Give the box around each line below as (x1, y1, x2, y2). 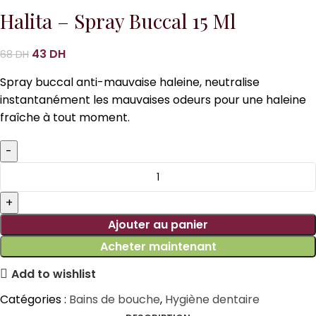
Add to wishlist (11, 265, 97, 282)
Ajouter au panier (108, 217, 208, 233)
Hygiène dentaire (165, 291, 260, 308)
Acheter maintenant (99, 238, 217, 255)
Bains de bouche (69, 291, 160, 308)
